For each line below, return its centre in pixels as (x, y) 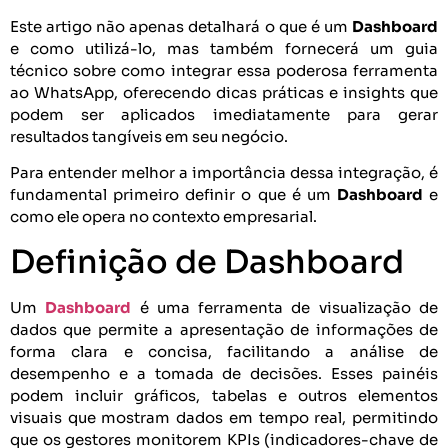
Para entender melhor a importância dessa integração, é (224, 173)
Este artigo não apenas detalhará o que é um (181, 26)
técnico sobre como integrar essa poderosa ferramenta (224, 70)
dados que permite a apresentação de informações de (224, 329)
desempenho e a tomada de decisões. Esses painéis (224, 373)
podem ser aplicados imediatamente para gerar (224, 114)
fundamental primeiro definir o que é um (173, 195)
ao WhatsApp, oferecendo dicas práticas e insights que (224, 92)
